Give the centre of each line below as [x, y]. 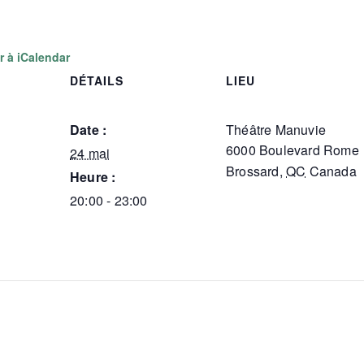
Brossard [253, 171]
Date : [89, 130]
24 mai [90, 153]
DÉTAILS [97, 80]
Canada [333, 171]
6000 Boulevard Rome [292, 150]
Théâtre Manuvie [276, 130]
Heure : [93, 177]
